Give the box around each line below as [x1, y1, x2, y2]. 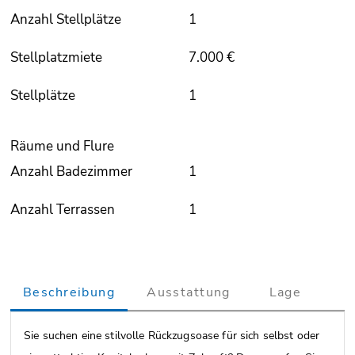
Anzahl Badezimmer [10, 162, 132, 181]
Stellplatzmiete [10, 48, 102, 67]
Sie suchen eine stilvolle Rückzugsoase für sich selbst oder [24, 327, 320, 343]
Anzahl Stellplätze [10, 10, 121, 29]
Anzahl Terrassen [10, 200, 115, 219]
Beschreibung [23, 283, 116, 301]
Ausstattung [147, 283, 231, 301]
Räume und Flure [10, 136, 114, 155]
